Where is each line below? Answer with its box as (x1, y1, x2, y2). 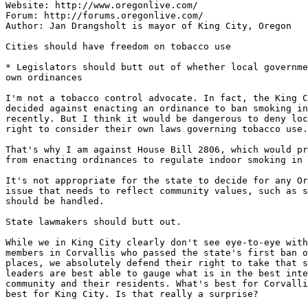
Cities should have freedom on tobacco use (5, 41, 231, 52)
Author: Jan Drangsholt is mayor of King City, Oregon (5, 21, 291, 31)
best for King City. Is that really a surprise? (5, 289, 258, 299)
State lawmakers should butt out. (5, 217, 181, 227)
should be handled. (5, 196, 104, 206)
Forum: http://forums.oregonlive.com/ (5, 10, 203, 21)
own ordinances (5, 72, 82, 82)
